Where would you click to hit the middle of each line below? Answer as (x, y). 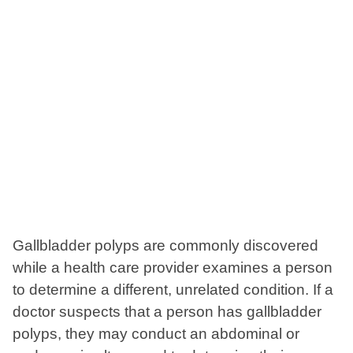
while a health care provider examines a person (173, 268)
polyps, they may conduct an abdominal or (156, 334)
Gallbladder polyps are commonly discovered (165, 246)
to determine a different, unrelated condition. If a (173, 290)
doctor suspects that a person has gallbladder (167, 312)
